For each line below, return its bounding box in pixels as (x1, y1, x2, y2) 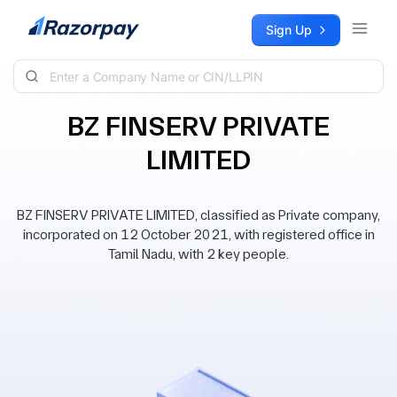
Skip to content (14, 15, 103, 30)
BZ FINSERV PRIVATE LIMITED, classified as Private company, (17, 206, 380, 223)
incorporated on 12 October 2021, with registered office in (22, 226, 375, 243)
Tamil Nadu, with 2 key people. (108, 245, 289, 262)
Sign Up (266, 22, 312, 37)
